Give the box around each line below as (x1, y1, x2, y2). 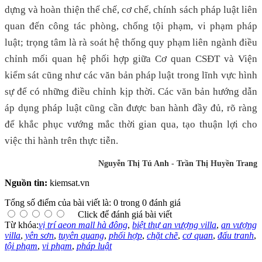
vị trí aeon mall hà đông (39, 219, 127, 230)
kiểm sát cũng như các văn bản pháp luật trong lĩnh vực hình (5, 69, 257, 81)
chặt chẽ (147, 230, 178, 240)
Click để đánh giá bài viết (78, 209, 172, 219)
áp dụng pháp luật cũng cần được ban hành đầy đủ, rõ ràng (5, 102, 257, 113)
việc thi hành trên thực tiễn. (5, 135, 118, 146)
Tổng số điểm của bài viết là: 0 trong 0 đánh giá (5, 197, 181, 208)
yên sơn (25, 230, 54, 240)
